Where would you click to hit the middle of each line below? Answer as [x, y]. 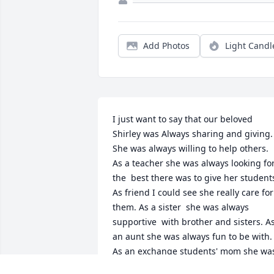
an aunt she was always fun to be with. [192, 237]
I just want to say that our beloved [183, 119]
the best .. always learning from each [189, 266]
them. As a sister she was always [181, 207]
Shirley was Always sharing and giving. [193, 134]
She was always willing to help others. [191, 149]
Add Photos [166, 46]
